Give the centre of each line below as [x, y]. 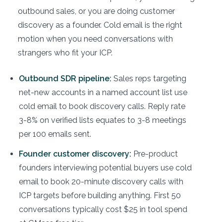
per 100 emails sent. [55, 134]
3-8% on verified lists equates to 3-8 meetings [103, 120]
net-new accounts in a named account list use [103, 92]
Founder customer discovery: [75, 154]
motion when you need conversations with [95, 39]
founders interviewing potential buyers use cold [105, 167]
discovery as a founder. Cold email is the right [100, 25]
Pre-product [155, 154]
